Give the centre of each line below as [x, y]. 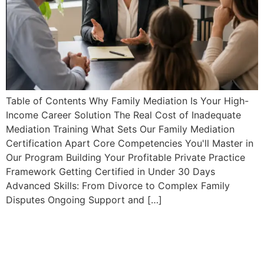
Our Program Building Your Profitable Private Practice [126, 157]
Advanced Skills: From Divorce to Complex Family [118, 186]
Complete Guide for [93, 240]
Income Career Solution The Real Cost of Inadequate [123, 115]
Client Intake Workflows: [114, 218]
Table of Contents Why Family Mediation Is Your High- [127, 101]
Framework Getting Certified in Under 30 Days [110, 171]
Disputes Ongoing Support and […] [84, 200]
